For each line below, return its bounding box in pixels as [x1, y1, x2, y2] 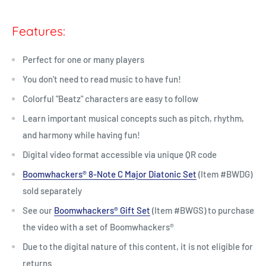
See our [23, 205, 54, 216]
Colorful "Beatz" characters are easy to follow [23, 93, 198, 104]
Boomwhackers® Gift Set [54, 205, 150, 216]
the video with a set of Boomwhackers [23, 221, 170, 233]
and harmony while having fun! [23, 129, 140, 141]
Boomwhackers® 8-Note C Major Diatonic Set [23, 169, 197, 180]
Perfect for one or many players [23, 54, 144, 65]
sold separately [23, 185, 82, 197]
